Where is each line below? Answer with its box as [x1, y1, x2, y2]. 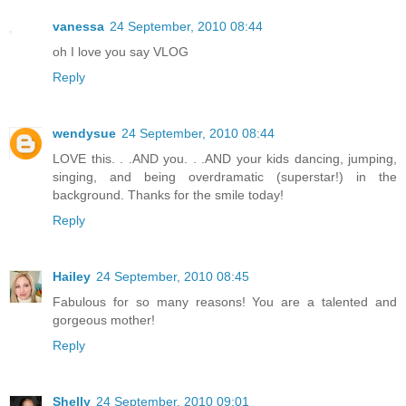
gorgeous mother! [53, 312, 155, 327]
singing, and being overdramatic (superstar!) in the [53, 169, 397, 184]
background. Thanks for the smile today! [53, 187, 284, 202]
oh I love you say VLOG [53, 43, 188, 59]
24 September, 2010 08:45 [96, 268, 249, 284]
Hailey [53, 268, 91, 284]
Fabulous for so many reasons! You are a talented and [53, 294, 397, 309]
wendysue [53, 125, 116, 140]
